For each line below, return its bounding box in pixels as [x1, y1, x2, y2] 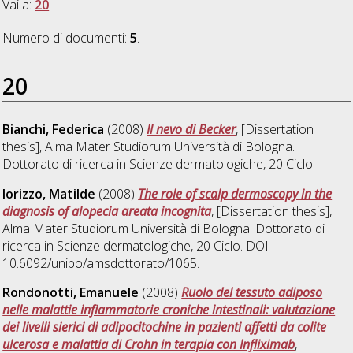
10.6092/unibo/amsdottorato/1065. [2, 254, 200, 272]
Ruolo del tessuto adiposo [181, 284, 323, 302]
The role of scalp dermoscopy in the [138, 184, 333, 203]
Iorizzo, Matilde [2, 184, 96, 203]
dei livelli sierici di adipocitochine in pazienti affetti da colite [2, 318, 327, 336]
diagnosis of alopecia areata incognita [2, 202, 212, 220]
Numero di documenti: [2, 28, 131, 46]
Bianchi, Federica [2, 120, 105, 138]
